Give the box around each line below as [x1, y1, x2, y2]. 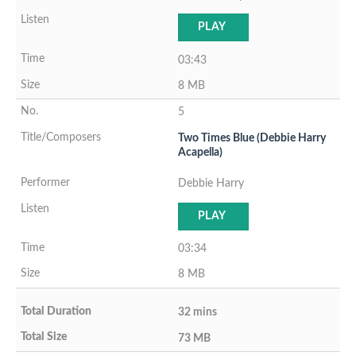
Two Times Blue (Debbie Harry [178, 131, 326, 144]
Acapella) [178, 145, 222, 158]
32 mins [178, 306, 217, 319]
